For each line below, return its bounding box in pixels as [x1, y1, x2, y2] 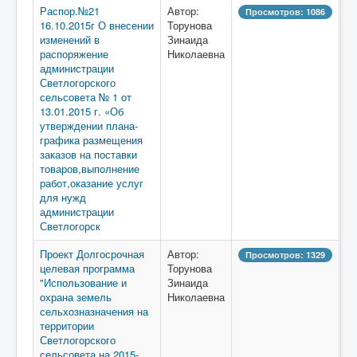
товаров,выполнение [40, 161, 139, 176]
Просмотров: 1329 [245, 249, 325, 261]
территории [40, 318, 94, 333]
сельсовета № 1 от [40, 89, 131, 104]
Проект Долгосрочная [40, 246, 144, 261]
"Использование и [40, 275, 127, 290]
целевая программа [40, 261, 135, 276]
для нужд [40, 190, 86, 205]
